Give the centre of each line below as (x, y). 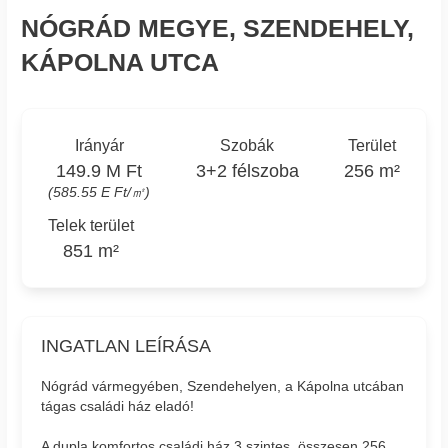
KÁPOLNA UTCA (120, 63)
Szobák (247, 145)
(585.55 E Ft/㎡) (99, 191)
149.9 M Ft (99, 170)
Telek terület (91, 225)
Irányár (99, 145)
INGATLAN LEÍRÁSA (126, 346)
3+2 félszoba (247, 170)
